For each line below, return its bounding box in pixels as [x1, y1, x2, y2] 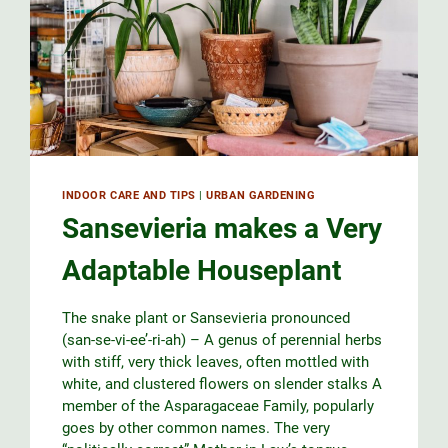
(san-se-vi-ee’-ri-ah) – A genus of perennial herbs [62, 331, 383, 350]
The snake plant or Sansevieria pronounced [62, 309, 351, 328]
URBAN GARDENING [206, 188, 316, 202]
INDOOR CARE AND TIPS [62, 188, 196, 202]
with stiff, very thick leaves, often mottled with [62, 353, 370, 372]
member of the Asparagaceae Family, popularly [62, 397, 375, 416]
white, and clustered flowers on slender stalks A [62, 375, 383, 394]
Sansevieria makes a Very [62, 212, 383, 246]
